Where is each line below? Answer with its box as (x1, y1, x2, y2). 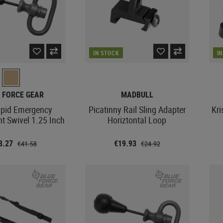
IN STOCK (93, 48, 119, 57)
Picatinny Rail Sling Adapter (88, 103, 186, 115)
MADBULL (120, 89, 153, 100)
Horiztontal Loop (108, 113, 167, 126)
